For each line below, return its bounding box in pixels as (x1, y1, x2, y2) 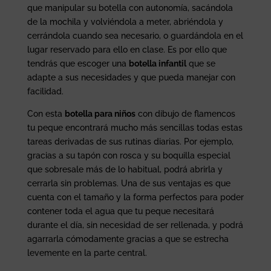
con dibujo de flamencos (135, 108, 235, 119)
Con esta (27, 108, 65, 119)
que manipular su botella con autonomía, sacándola (27, 2, 233, 13)
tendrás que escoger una (27, 58, 129, 68)
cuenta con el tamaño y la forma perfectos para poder (27, 192, 244, 202)
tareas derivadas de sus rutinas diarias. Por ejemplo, (27, 136, 233, 146)
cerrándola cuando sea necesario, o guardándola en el (27, 30, 243, 41)
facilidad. (27, 86, 64, 96)
